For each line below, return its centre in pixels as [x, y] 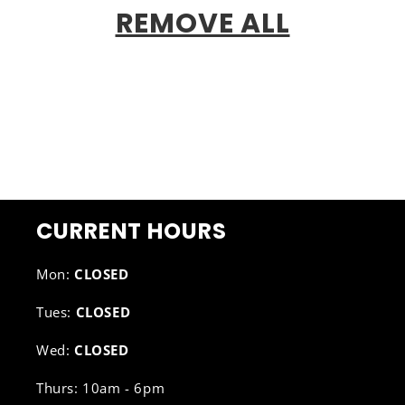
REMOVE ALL [202, 24]
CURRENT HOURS [132, 231]
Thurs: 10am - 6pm [101, 388]
